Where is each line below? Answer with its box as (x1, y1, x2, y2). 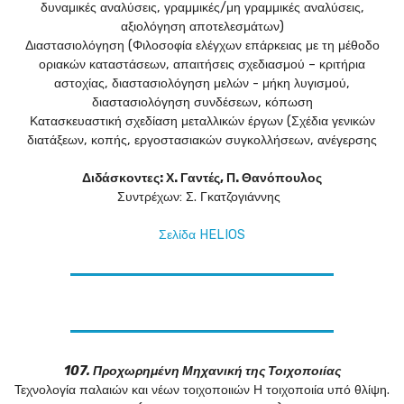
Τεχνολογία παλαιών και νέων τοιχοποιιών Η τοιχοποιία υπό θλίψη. (14, 382, 390, 399)
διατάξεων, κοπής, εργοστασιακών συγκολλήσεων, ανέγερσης (27, 133, 377, 149)
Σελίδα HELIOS (159, 227, 245, 243)
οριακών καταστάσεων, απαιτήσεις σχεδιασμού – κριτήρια (39, 57, 365, 73)
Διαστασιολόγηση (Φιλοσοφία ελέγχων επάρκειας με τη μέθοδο (24, 38, 380, 54)
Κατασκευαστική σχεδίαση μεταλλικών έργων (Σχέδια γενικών (29, 114, 375, 130)
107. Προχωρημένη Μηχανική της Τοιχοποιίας (63, 363, 341, 380)
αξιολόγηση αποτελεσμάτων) (120, 19, 284, 35)
